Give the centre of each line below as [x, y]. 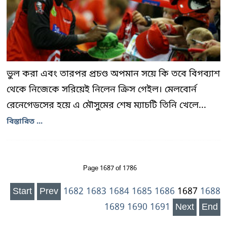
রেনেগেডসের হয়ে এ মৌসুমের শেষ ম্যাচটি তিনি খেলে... [106, 105]
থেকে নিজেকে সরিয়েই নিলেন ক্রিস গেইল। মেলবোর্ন [102, 90]
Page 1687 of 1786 [110, 168]
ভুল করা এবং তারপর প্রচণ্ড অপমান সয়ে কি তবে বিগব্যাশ [113, 74]
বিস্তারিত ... [25, 122]
